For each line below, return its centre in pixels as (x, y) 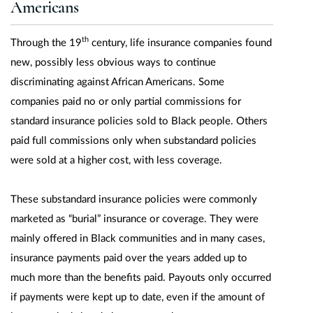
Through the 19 (46, 43)
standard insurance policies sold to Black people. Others (139, 121)
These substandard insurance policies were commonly (134, 199)
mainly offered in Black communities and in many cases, (138, 239)
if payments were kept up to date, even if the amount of (138, 297)
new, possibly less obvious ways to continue (113, 63)
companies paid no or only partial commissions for (126, 102)
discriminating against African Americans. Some (117, 82)
